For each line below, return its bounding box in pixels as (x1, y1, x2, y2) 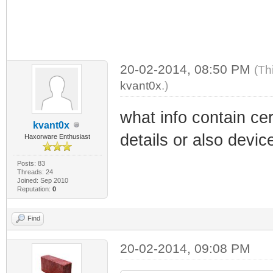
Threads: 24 (16, 168, 53, 175)
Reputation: (16, 185, 52, 193)
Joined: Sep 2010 (16, 176, 68, 184)
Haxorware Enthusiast (24, 132, 91, 140)
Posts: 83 (16, 159, 45, 167)
